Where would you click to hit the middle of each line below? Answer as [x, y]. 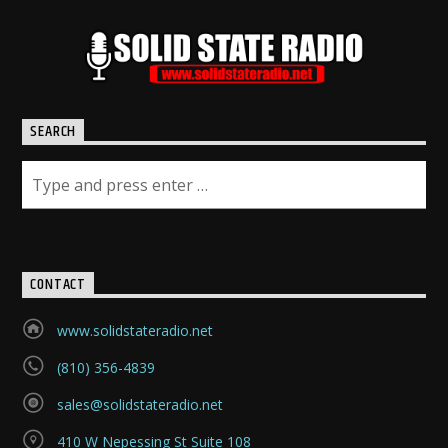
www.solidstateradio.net [134, 330]
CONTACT [58, 285]
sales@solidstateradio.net [139, 404]
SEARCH [53, 132]
